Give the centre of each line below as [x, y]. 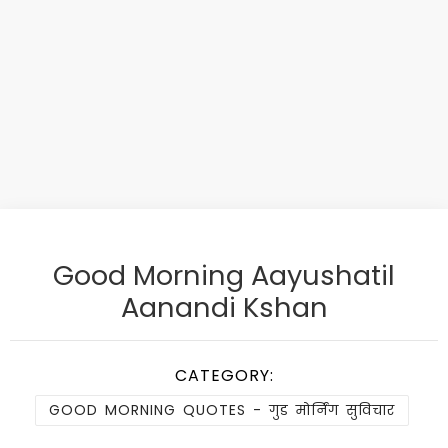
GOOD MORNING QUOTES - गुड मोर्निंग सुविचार [221, 409]
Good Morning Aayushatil [224, 275]
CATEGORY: [224, 375]
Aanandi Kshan [224, 307]
